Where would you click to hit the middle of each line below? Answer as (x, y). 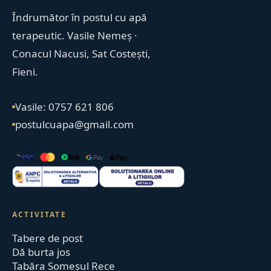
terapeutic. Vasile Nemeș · (75, 35)
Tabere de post (48, 238)
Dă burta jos (41, 252)
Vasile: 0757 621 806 (65, 107)
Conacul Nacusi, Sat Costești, (82, 54)
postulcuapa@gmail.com (75, 124)
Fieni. (25, 72)
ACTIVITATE (39, 215)
